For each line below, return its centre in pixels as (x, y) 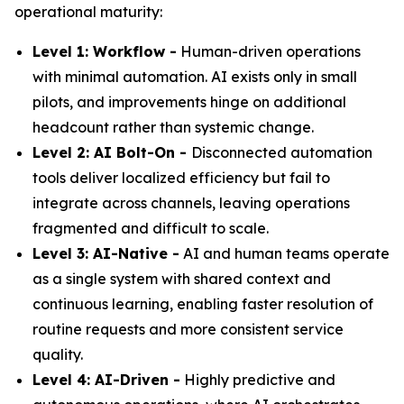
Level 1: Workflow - (105, 51)
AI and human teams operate (285, 253)
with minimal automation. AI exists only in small (195, 77)
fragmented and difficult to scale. (151, 228)
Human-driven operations (269, 51)
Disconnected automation (282, 152)
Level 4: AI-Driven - (106, 380)
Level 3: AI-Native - (106, 253)
